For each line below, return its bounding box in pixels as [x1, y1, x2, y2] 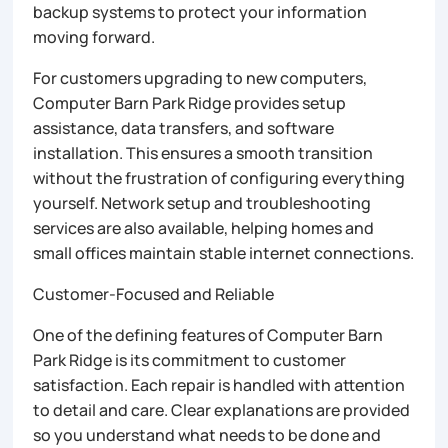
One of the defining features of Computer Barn [33, 323, 384, 346]
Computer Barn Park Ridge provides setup [33, 91, 347, 114]
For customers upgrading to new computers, [33, 66, 368, 89]
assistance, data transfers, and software [33, 116, 335, 139]
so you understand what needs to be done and [33, 423, 382, 446]
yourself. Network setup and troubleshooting [33, 191, 372, 214]
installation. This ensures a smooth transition [33, 141, 374, 164]
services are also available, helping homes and [33, 216, 375, 239]
